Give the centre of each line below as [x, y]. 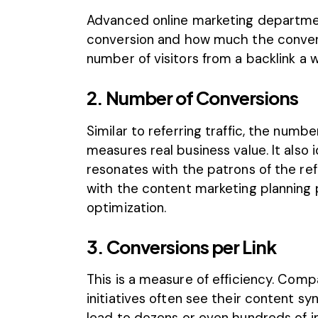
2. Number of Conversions [192, 98]
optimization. [127, 207]
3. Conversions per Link [181, 247]
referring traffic [196, 131]
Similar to [118, 131]
